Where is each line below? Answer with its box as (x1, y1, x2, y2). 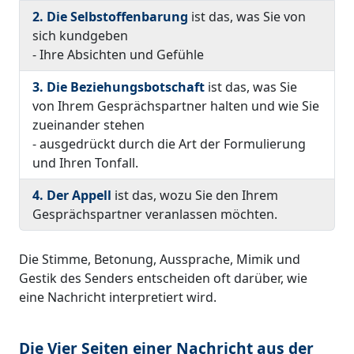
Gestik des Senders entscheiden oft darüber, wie (19, 269, 307, 287)
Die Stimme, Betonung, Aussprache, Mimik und (19, 250, 300, 268)
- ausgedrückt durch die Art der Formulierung (32, 134, 306, 153)
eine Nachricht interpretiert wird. (19, 288, 217, 306)
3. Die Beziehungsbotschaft (32, 77, 205, 96)
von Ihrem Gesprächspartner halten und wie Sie (32, 96, 319, 115)
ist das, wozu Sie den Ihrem (111, 186, 278, 204)
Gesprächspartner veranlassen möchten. (32, 205, 277, 223)
